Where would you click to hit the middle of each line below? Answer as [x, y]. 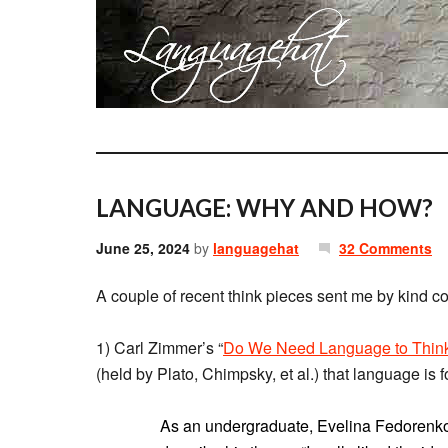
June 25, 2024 [143, 248]
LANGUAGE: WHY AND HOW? [264, 207]
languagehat [256, 248]
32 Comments [385, 248]
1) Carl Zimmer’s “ [159, 347]
